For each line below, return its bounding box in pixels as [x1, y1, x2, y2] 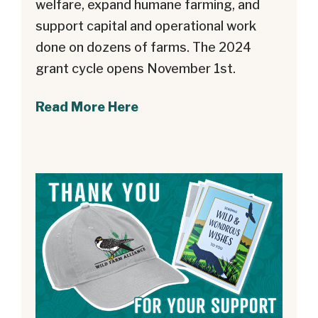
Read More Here [35, 99, 138, 114]
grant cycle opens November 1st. [35, 60, 236, 76]
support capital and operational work [35, 18, 256, 33]
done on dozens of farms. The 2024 [35, 39, 251, 55]
